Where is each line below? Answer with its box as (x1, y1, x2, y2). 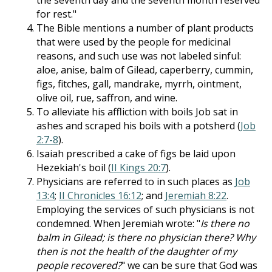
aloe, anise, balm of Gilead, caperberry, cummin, (36, 63, 253, 76)
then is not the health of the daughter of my (36, 245, 237, 258)
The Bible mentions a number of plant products (36, 21, 254, 35)
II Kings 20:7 (111, 161, 166, 174)
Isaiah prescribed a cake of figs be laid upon (36, 147, 236, 160)
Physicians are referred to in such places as (36, 175, 235, 188)
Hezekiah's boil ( (36, 161, 111, 174)
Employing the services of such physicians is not (36, 203, 254, 216)
